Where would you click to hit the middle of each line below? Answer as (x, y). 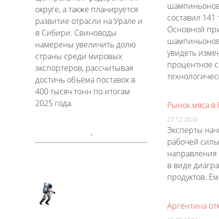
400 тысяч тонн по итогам (83, 92)
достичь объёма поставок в (85, 80)
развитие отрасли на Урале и (89, 21)
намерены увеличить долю (86, 45)
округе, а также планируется (87, 10)
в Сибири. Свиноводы (76, 33)
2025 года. (54, 103)
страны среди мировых (79, 56)
